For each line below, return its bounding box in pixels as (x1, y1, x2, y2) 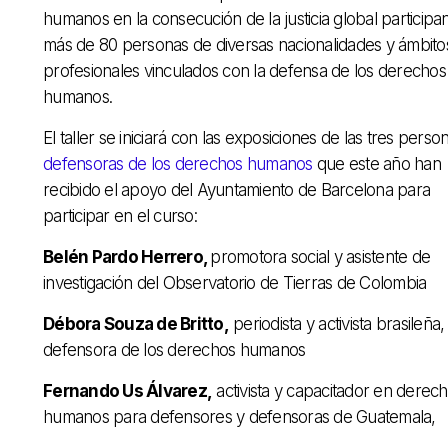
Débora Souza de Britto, (43, 313, 229, 334)
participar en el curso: (43, 205, 197, 226)
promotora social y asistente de (210, 246, 430, 267)
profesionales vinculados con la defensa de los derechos (43, 60, 446, 81)
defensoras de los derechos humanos (43, 153, 313, 174)
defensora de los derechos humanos (43, 339, 306, 360)
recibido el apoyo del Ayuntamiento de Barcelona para (43, 179, 430, 200)
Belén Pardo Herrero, (43, 246, 211, 267)
